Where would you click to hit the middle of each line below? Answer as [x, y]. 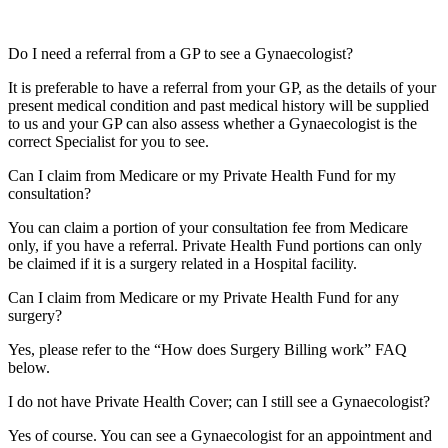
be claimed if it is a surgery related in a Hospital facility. [182, 264]
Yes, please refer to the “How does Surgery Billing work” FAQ [207, 350]
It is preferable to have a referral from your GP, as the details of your [222, 88]
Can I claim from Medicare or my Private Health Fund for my [202, 176]
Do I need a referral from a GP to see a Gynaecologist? [180, 54]
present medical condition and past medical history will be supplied [218, 106]
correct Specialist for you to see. [108, 142]
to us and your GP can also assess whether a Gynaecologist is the [212, 124]
